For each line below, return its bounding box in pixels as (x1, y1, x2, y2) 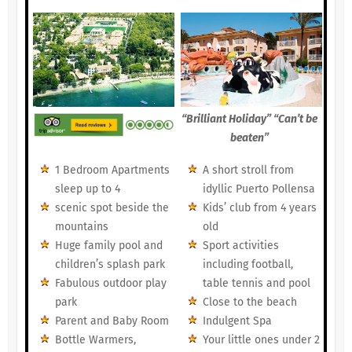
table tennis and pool (202, 277, 310, 291)
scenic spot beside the (54, 201, 169, 215)
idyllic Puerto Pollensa (202, 182, 315, 196)
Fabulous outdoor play (54, 277, 167, 291)
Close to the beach (202, 295, 297, 310)
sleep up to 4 (54, 182, 120, 196)
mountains (54, 220, 108, 234)
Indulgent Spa (202, 314, 272, 328)
